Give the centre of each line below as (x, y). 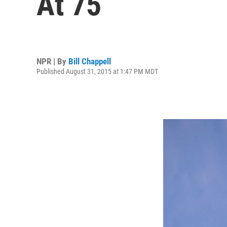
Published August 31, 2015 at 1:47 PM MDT (97, 71)
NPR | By (52, 61)
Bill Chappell (90, 61)
